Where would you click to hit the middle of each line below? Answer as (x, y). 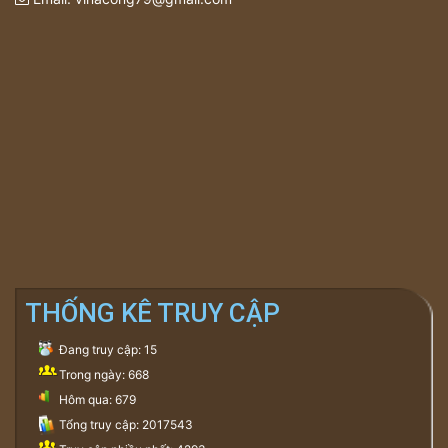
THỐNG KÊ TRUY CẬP (152, 313)
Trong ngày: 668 (104, 374)
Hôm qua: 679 (97, 399)
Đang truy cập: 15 (108, 349)
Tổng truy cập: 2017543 (126, 424)
